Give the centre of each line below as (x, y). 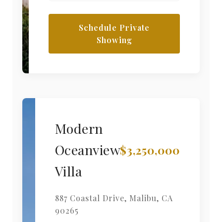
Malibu (143, 198)
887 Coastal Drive (89, 198)
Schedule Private (114, 28)
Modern (79, 129)
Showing (114, 40)
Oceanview (87, 150)
